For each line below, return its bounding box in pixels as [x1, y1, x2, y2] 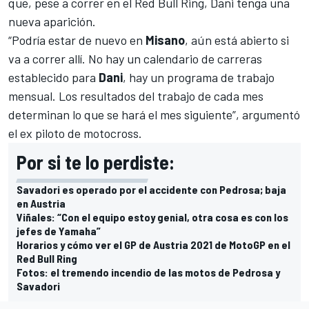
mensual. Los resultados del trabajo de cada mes [8, 88, 263, 103]
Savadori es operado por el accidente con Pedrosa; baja [17, 182, 286, 196]
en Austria [17, 196, 66, 210]
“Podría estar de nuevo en [8, 32, 146, 48]
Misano [146, 32, 185, 48]
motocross [83, 125, 139, 141]
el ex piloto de [8, 125, 83, 141]
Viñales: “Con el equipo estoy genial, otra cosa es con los [17, 210, 288, 223]
